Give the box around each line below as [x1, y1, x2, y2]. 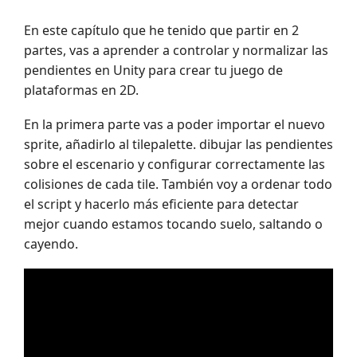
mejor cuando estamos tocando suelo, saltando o [24, 214, 323, 233]
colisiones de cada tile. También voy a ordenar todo [24, 175, 332, 193]
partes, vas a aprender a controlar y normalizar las [24, 41, 328, 60]
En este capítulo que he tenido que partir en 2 [24, 22, 299, 40]
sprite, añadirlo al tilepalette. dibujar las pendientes [24, 135, 333, 153]
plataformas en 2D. [24, 81, 139, 100]
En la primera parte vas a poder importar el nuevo [24, 115, 325, 133]
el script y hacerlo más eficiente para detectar [24, 194, 299, 213]
